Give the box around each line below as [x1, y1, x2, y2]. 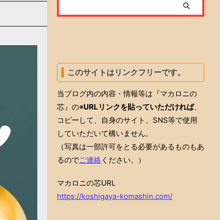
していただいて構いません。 [57, 129, 153, 138]
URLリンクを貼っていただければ [83, 102, 194, 111]
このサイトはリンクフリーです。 [67, 67, 185, 77]
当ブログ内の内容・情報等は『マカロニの [57, 89, 197, 98]
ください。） [101, 155, 145, 165]
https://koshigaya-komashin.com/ [57, 192, 172, 201]
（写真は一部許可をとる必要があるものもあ [57, 142, 204, 151]
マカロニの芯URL [57, 178, 115, 188]
